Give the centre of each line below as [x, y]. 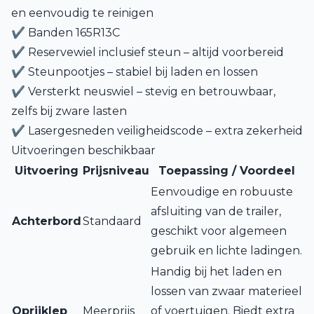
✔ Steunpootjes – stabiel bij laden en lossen [135, 72]
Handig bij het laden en [216, 272]
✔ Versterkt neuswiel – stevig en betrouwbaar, [143, 91]
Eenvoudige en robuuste [222, 192]
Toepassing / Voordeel [226, 171]
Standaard [112, 221]
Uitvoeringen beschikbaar [83, 150]
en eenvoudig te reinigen [82, 13]
